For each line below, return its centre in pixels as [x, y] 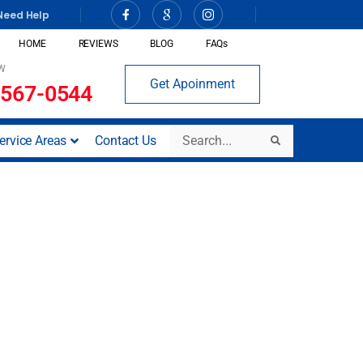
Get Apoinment [193, 84]
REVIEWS [98, 44]
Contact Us [126, 141]
